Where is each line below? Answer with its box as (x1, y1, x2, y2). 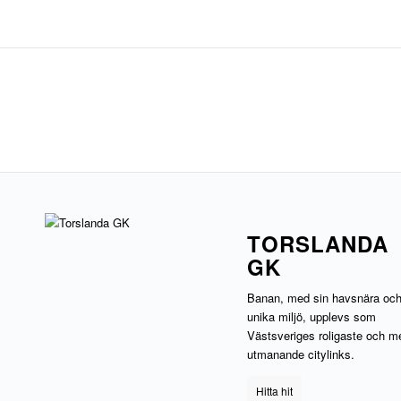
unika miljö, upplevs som (247, 307, 377, 325)
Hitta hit (256, 382, 294, 398)
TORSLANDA (247, 227, 389, 259)
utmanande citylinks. (247, 345, 355, 363)
